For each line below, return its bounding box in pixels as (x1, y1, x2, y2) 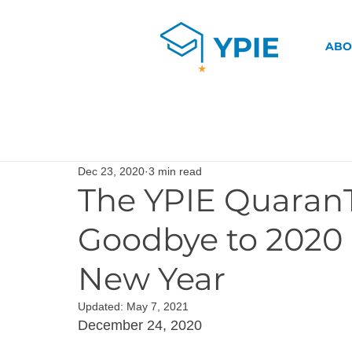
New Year (78, 259, 225, 298)
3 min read (148, 164, 202, 178)
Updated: (78, 300, 126, 313)
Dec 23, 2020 (78, 164, 145, 178)
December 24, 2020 (78, 317, 202, 333)
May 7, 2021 (126, 300, 189, 313)
